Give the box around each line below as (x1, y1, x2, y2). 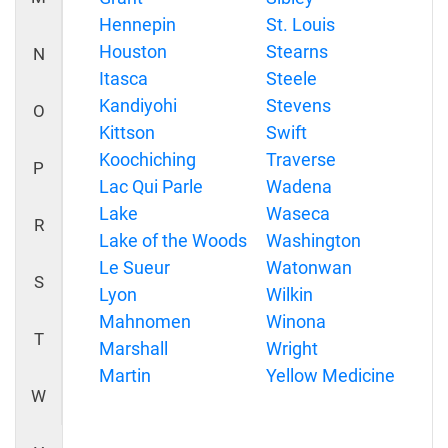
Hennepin (99, 14, 176, 35)
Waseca (265, 203, 330, 224)
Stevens (265, 95, 331, 116)
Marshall (99, 338, 168, 359)
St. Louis (265, 14, 335, 35)
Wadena (265, 176, 332, 197)
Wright (265, 338, 318, 359)
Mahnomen (99, 311, 191, 332)
